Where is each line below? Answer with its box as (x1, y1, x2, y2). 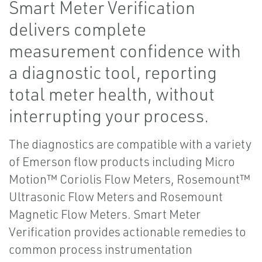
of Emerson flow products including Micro (9, 154, 235, 170)
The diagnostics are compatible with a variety (9, 136, 251, 152)
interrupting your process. (9, 105, 209, 127)
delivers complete (9, 18, 146, 40)
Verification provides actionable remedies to (9, 224, 246, 240)
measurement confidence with (9, 40, 241, 62)
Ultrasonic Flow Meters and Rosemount (9, 189, 223, 205)
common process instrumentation (9, 242, 192, 257)
